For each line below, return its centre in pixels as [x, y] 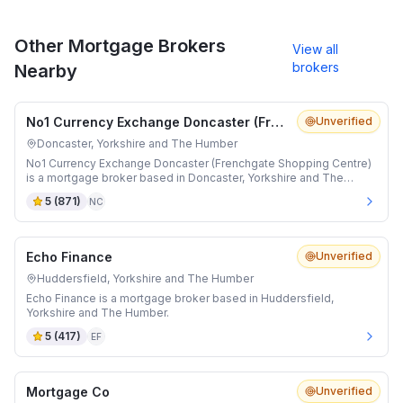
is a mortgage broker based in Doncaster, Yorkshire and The [185, 178]
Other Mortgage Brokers [120, 46]
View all [316, 49]
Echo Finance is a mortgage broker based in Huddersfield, [180, 298]
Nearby [46, 71]
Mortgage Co [68, 392]
